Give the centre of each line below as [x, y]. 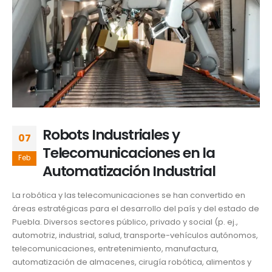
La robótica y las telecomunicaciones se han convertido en [129, 195]
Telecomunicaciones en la [129, 152]
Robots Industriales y [111, 134]
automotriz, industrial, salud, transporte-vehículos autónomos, [135, 236]
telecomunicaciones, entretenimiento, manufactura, [115, 249]
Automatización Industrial [129, 171]
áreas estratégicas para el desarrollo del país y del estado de [136, 209]
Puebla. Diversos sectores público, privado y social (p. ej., [125, 222]
